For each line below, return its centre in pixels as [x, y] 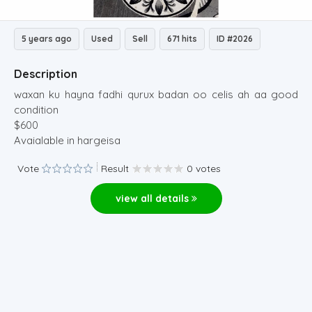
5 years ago [47, 39]
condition [38, 110]
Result [115, 169]
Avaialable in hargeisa [69, 140]
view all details [153, 198]
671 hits [182, 39]
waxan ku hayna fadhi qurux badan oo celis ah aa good [156, 94]
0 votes [204, 169]
